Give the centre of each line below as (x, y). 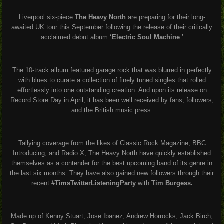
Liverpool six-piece (46, 17)
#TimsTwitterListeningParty (93, 183)
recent (41, 183)
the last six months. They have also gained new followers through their (112, 173)
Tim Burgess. (172, 183)
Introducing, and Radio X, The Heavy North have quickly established (112, 153)
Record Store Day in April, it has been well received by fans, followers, (112, 100)
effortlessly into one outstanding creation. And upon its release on (112, 90)
